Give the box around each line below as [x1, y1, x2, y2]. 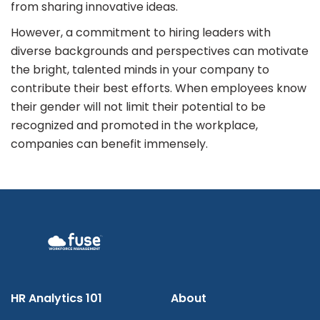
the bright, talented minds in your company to [11, 61, 269, 79]
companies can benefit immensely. [11, 136, 208, 153]
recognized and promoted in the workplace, [11, 117, 258, 134]
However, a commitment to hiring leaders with [11, 24, 271, 41]
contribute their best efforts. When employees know [11, 80, 306, 97]
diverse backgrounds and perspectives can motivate [11, 43, 309, 60]
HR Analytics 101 [11, 290, 102, 307]
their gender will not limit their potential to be [11, 99, 266, 116]
